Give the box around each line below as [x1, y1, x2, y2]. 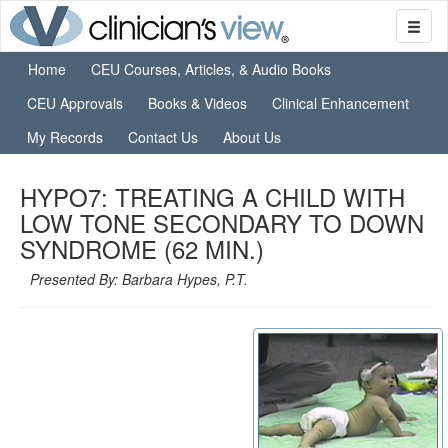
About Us [223, 127, 281, 147]
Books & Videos [148, 93, 247, 113]
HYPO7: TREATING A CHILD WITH [20, 179, 405, 214]
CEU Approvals [27, 93, 123, 113]
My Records [27, 127, 103, 147]
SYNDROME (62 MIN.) [20, 231, 264, 266]
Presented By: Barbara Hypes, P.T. [30, 269, 248, 289]
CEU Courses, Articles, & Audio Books [91, 59, 331, 79]
